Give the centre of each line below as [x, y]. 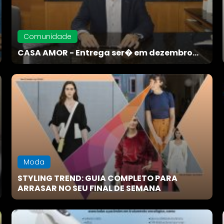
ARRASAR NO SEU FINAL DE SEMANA [89, 188]
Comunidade [48, 37]
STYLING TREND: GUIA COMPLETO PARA [98, 178]
